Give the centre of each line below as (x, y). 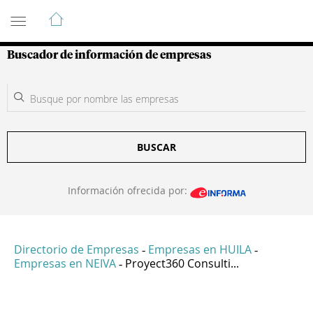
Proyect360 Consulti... (182, 264)
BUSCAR (156, 147)
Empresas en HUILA (200, 250)
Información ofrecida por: (129, 190)
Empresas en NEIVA (65, 264)
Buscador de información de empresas (109, 55)
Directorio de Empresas (77, 250)
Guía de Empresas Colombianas (132, 13)
